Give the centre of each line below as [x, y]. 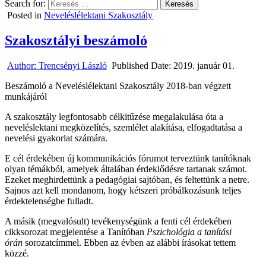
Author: [23, 65]
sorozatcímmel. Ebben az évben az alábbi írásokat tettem [129, 242]
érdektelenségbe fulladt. [49, 201]
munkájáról [26, 96]
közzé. [19, 253]
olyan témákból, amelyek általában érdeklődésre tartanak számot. [126, 169]
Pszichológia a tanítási [189, 232]
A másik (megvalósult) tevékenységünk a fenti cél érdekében [118, 221]
